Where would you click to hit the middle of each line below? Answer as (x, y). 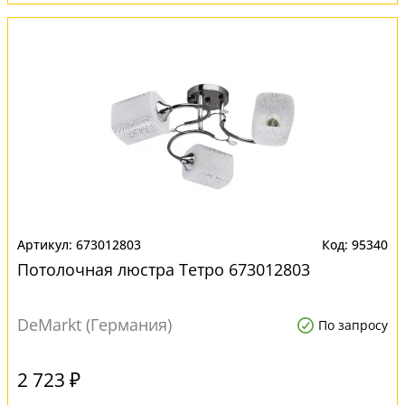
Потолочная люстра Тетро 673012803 (164, 269)
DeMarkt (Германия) (94, 325)
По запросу (353, 325)
